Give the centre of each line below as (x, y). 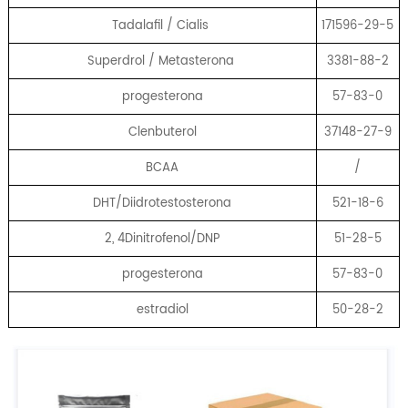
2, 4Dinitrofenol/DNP (162, 238)
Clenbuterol (162, 132)
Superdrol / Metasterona (162, 61)
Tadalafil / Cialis (163, 25)
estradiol (162, 309)
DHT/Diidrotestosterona (163, 203)
